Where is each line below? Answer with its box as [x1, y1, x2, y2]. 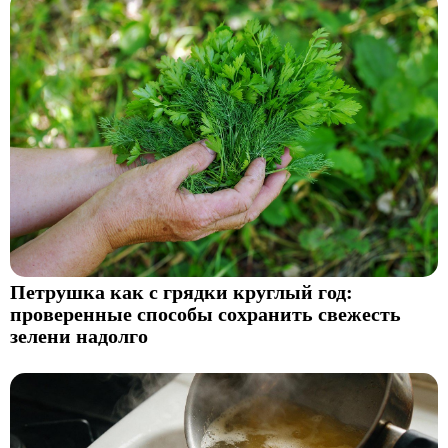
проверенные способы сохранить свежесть [10, 304, 401, 326]
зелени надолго [10, 326, 148, 348]
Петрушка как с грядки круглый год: [10, 282, 353, 304]
